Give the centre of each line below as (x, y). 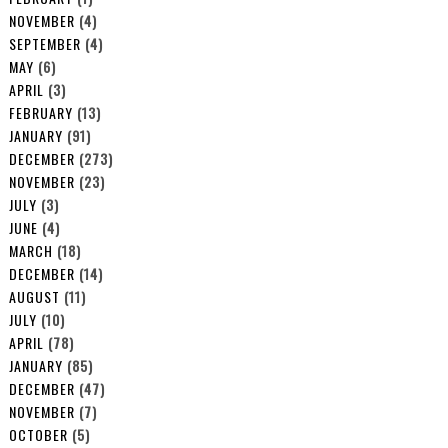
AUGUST (34, 296)
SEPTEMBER (44, 43)
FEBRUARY (40, 112)
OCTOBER (38, 434)
